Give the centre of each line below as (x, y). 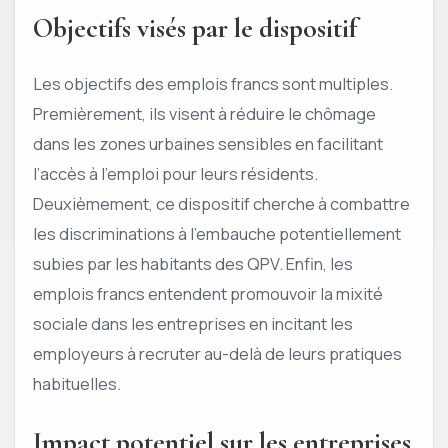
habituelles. (77, 383)
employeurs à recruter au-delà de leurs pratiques (217, 353)
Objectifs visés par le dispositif (195, 28)
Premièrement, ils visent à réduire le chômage (204, 113)
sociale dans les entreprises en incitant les (193, 323)
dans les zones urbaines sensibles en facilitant (208, 143)
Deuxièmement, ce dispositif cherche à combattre (221, 203)
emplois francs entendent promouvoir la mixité (208, 293)
